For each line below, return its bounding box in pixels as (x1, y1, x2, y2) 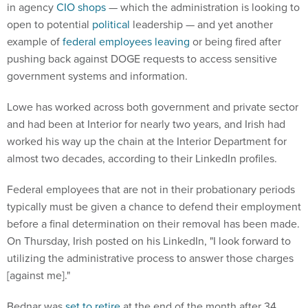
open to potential (7, 16, 92, 33)
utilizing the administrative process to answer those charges (7, 250, 294, 267)
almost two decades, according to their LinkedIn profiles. (7, 151, 277, 167)
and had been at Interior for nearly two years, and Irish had (7, 116, 285, 133)
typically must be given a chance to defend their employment (7, 199, 301, 215)
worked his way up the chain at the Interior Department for (7, 133, 287, 150)
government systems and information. (7, 68, 190, 85)
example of (7, 34, 63, 50)
